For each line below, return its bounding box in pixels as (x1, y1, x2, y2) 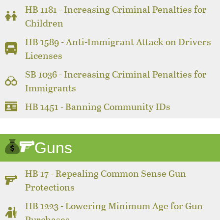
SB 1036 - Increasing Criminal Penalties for (25, 67, 207, 81)
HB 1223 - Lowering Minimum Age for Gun (25, 198, 203, 212)
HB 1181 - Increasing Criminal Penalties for (25, 2, 207, 16)
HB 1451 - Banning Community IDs (25, 99, 171, 113)
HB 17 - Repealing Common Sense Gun (25, 166, 187, 180)
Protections (25, 180, 75, 193)
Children (25, 16, 64, 29)
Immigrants (25, 81, 77, 94)
